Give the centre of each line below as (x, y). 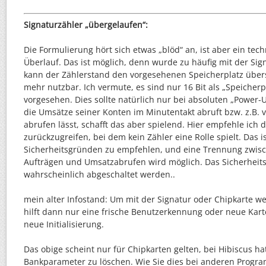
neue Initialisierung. (64, 224)
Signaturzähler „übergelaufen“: (86, 25)
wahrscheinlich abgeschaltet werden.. (99, 175)
